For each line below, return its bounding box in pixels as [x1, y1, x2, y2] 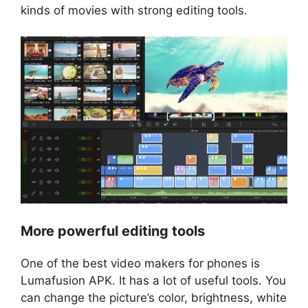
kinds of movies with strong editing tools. [21, 3, 247, 17]
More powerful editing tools [21, 223, 205, 239]
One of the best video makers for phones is [21, 256, 260, 270]
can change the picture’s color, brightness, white [21, 291, 287, 305]
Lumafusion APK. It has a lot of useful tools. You [21, 274, 286, 287]
